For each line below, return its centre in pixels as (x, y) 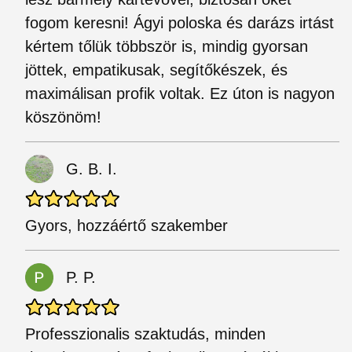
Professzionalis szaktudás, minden (145, 334)
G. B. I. (92, 169)
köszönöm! (63, 117)
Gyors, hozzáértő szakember (126, 225)
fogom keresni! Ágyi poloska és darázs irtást (180, 23)
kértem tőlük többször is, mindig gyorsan (167, 46)
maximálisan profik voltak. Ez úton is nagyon (180, 93)
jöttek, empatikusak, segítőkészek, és (156, 70)
